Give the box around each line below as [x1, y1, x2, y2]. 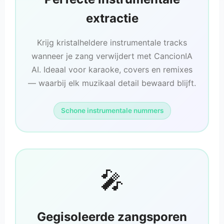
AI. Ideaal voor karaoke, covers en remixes [31, 64, 192, 75]
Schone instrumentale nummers [60, 106, 163, 115]
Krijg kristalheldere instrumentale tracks [37, 37, 187, 48]
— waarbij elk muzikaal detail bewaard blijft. [28, 78, 196, 88]
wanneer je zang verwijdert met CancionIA [31, 51, 192, 61]
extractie [85, 11, 138, 26]
